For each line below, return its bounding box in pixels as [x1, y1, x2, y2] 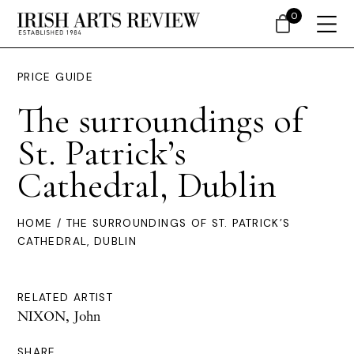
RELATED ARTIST [17, 291, 114, 304]
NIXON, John [17, 307, 100, 324]
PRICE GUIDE [17, 70, 93, 84]
